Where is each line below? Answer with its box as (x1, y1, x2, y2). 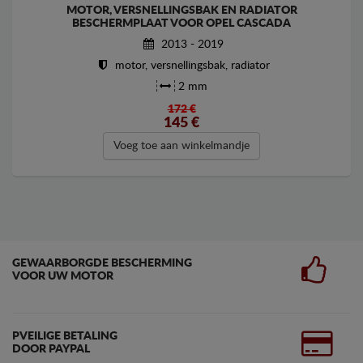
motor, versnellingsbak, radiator (112, 59, 270, 71)
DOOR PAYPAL (12, 343, 90, 355)
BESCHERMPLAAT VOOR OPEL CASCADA (72, 17, 291, 29)
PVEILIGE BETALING (12, 330, 117, 342)
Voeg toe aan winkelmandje (113, 139, 250, 152)
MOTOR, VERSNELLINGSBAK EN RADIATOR (66, 4, 297, 16)
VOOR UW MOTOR (12, 270, 113, 282)
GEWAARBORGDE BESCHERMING (12, 257, 192, 269)
